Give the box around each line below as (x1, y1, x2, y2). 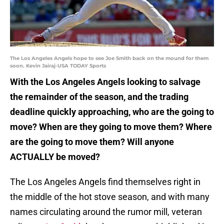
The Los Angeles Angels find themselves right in (10, 176, 200, 187)
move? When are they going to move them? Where (10, 121, 212, 132)
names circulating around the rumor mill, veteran (10, 206, 202, 217)
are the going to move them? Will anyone (10, 136, 174, 147)
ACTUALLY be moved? (10, 151, 100, 162)
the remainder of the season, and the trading (10, 91, 188, 102)
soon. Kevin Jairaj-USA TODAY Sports (10, 62, 106, 69)
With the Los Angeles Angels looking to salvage (10, 76, 200, 87)
